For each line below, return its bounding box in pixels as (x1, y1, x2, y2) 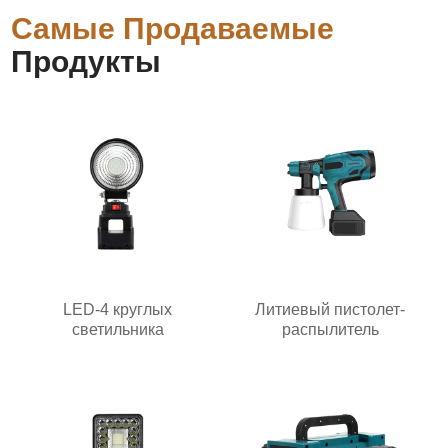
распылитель (281, 320, 379, 338)
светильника (71, 320, 164, 338)
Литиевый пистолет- (255, 300, 406, 318)
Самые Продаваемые (11, 11, 335, 45)
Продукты (11, 44, 162, 78)
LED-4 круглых (63, 300, 173, 318)
